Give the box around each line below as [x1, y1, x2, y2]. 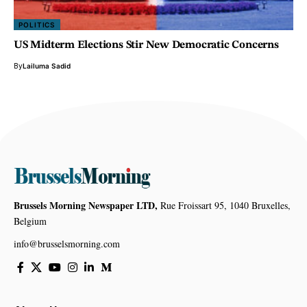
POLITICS [19, 21, 56, 29]
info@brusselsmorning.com [14, 236, 120, 250]
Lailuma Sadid [23, 62, 71, 71]
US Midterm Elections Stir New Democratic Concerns [14, 40, 279, 51]
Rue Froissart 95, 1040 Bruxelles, [158, 198, 291, 212]
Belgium [14, 214, 47, 228]
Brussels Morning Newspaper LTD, [14, 197, 158, 212]
